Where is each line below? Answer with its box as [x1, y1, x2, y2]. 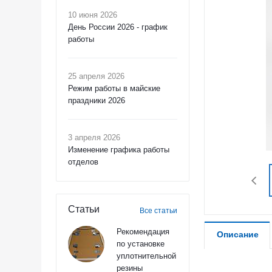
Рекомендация [117, 227, 169, 236]
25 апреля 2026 [68, 72, 124, 81]
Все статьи [140, 206, 177, 215]
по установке [117, 239, 165, 248]
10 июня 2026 [68, 10, 117, 19]
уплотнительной [117, 251, 176, 260]
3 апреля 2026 [68, 133, 120, 142]
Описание [217, 229, 259, 239]
